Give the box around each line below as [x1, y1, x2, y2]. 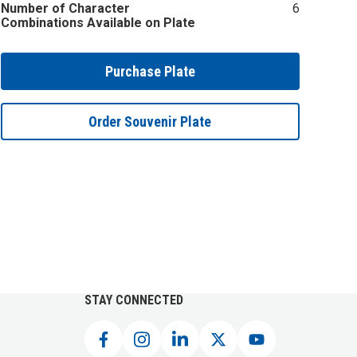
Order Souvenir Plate [88, 113, 212, 130]
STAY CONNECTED [84, 292, 183, 308]
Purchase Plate [104, 63, 195, 80]
